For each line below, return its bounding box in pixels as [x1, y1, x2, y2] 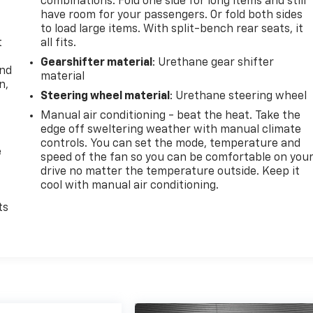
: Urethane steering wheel [170, 90, 307, 102]
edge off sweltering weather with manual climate [41, 124, 302, 136]
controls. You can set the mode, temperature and [41, 138, 301, 150]
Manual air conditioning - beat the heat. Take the [41, 110, 301, 122]
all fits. [41, 37, 77, 49]
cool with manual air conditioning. [41, 180, 219, 191]
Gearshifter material [41, 57, 153, 68]
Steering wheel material [41, 90, 170, 102]
